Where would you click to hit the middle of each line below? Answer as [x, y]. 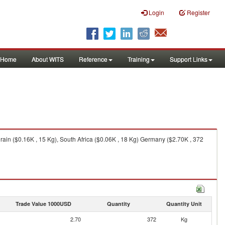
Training [139, 59]
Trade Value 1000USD [43, 204]
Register [198, 12]
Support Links [189, 59]
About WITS [48, 59]
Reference [93, 59]
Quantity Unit [184, 204]
